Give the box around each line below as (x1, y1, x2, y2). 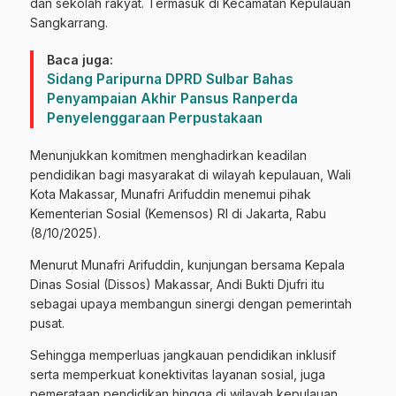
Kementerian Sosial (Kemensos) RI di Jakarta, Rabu (30, 206, 326, 222)
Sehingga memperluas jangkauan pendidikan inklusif (30, 347, 336, 363)
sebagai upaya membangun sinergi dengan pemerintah (30, 296, 352, 312)
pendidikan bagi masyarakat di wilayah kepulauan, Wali (30, 167, 351, 183)
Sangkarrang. (30, 15, 108, 31)
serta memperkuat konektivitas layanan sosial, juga (30, 367, 325, 383)
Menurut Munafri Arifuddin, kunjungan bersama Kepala (30, 257, 345, 273)
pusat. (30, 316, 65, 331)
